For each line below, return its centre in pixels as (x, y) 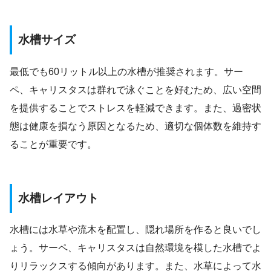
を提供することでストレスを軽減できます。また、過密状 (135, 108)
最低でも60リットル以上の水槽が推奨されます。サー (126, 71)
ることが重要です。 (53, 144)
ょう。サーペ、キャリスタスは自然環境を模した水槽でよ (135, 248)
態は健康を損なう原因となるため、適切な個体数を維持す (135, 126)
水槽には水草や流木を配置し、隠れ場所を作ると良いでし (135, 230)
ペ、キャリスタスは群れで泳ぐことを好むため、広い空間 (135, 90)
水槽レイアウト (58, 198)
